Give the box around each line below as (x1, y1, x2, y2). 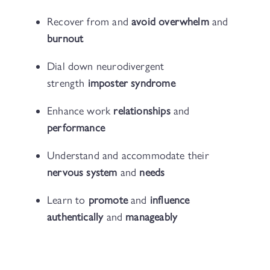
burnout (47, 32, 84, 46)
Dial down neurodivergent (47, 60, 165, 74)
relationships (113, 104, 171, 118)
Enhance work (47, 104, 114, 118)
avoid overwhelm (131, 15, 212, 29)
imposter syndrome (87, 77, 175, 90)
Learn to (47, 193, 89, 207)
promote (88, 193, 128, 207)
